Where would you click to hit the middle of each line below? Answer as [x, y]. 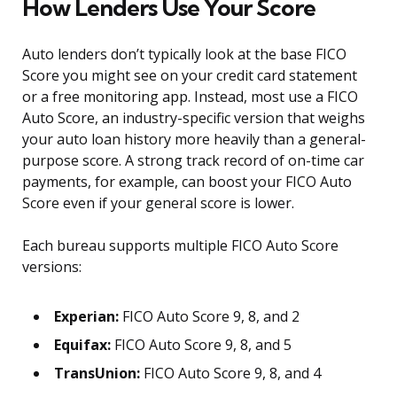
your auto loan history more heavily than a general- [194, 140]
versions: [52, 267]
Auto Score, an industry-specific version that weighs [194, 118]
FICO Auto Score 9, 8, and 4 [230, 374]
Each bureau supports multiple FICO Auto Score [180, 246]
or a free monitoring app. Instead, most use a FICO [190, 97]
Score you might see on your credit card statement [190, 76]
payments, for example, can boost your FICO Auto [187, 182]
